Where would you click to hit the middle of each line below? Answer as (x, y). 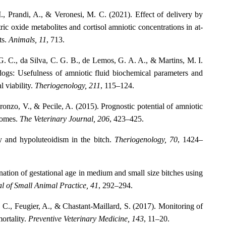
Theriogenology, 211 (68, 86)
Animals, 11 (27, 40)
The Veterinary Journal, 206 (65, 119)
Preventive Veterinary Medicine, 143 (86, 219)
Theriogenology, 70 (146, 140)
